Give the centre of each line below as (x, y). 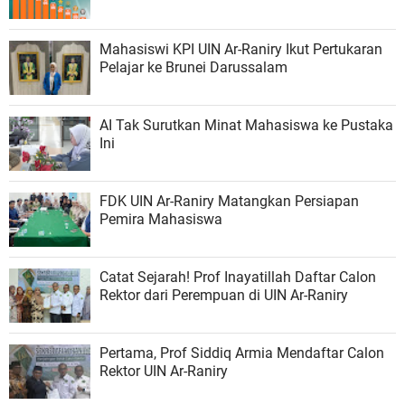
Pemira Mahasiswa (161, 220)
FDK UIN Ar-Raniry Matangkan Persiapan (229, 202)
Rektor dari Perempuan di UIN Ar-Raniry (224, 296)
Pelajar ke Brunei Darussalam (193, 68)
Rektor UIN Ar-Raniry (164, 372)
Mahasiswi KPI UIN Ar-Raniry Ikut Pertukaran (241, 50)
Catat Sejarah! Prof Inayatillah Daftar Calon (238, 278)
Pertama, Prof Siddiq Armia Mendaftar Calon (242, 353)
